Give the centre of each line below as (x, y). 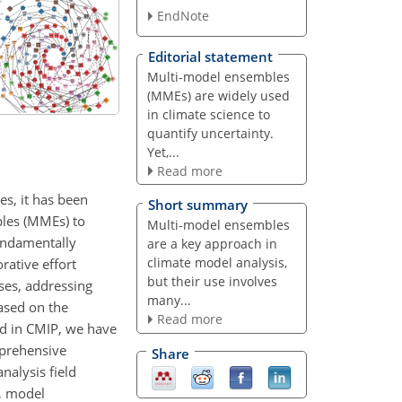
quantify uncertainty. (210, 133)
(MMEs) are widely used (218, 95)
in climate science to (208, 114)
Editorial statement (210, 56)
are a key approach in (212, 244)
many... (169, 301)
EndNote (183, 16)
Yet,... (163, 152)
